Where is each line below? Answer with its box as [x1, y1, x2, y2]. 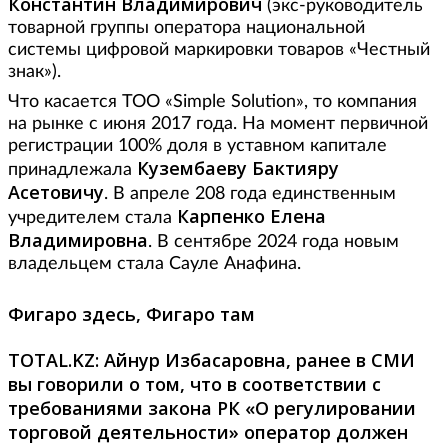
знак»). [8, 63, 81, 81]
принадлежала [8, 161, 137, 179]
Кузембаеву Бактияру [137, 156, 339, 180]
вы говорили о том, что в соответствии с [8, 372, 381, 397]
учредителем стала [8, 209, 177, 227]
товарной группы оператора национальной [8, 19, 365, 37]
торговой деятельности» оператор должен [8, 420, 408, 445]
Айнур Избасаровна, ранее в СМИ [104, 348, 415, 373]
